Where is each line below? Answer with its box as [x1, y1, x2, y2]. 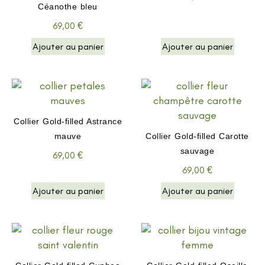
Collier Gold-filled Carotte [146, 131, 249, 141]
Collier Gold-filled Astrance [14, 116, 122, 126]
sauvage [180, 146, 215, 156]
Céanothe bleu [38, 1, 98, 11]
